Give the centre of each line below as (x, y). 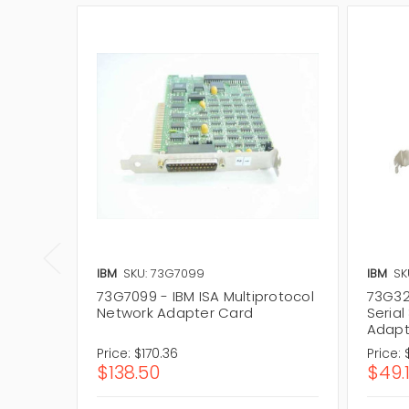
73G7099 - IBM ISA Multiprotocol (205, 296)
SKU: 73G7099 (164, 273)
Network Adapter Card (175, 312)
